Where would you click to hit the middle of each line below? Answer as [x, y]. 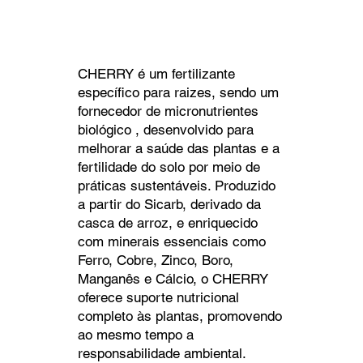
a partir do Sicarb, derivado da [169, 204]
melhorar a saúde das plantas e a [178, 148]
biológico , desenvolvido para [165, 129]
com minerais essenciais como [171, 241]
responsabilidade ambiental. [162, 353]
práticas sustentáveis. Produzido [176, 185]
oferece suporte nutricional [158, 297]
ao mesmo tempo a [135, 334]
